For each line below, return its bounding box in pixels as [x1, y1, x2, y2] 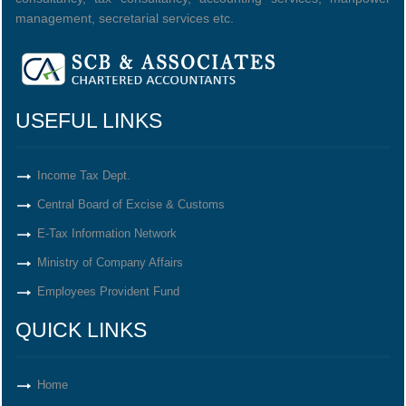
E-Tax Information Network [37, 227, 177, 240]
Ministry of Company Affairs [37, 256, 183, 269]
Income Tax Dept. [37, 169, 130, 182]
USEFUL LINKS [15, 109, 162, 132]
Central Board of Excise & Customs [37, 198, 225, 211]
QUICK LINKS [15, 318, 147, 342]
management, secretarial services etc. [15, 11, 234, 25]
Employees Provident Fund [37, 285, 179, 298]
